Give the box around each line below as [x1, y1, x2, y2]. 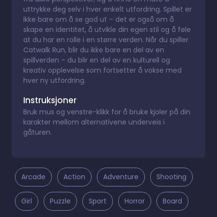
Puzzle [50, 196, 71, 206]
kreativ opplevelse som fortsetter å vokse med [23, 65, 182, 75]
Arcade [21, 171, 46, 182]
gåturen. [23, 127, 52, 137]
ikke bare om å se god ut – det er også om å [23, 14, 174, 24]
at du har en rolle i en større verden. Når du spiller [23, 34, 188, 45]
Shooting [156, 171, 186, 182]
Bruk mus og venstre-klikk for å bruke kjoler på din [23, 107, 190, 117]
